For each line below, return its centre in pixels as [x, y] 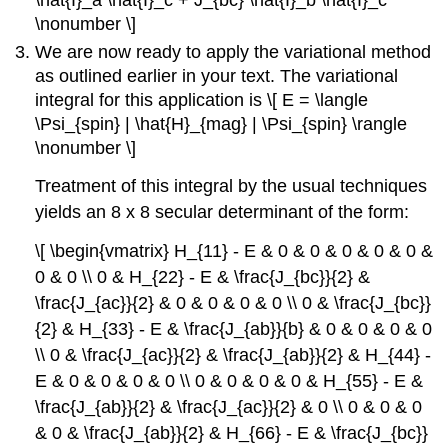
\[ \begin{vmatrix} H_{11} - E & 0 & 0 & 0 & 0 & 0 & [234, 251]
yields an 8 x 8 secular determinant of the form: [222, 212]
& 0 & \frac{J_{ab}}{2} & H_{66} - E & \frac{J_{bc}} [232, 433]
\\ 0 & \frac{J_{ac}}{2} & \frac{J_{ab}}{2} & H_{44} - [233, 355]
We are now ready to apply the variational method [233, 52]
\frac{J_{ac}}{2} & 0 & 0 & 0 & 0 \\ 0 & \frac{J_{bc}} [233, 303]
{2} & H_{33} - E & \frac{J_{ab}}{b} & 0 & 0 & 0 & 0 [234, 329]
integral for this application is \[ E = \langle [202, 100]
